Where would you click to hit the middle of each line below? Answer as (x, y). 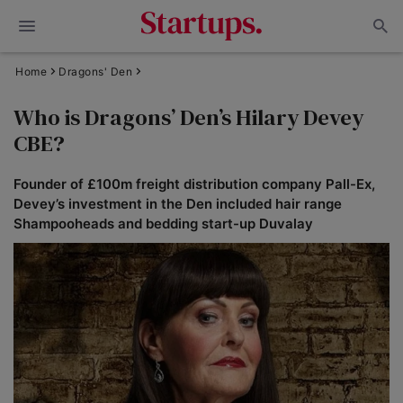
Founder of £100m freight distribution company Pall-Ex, (194, 184)
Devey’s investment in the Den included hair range (178, 204)
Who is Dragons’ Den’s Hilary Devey (188, 117)
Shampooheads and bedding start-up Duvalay (163, 224)
